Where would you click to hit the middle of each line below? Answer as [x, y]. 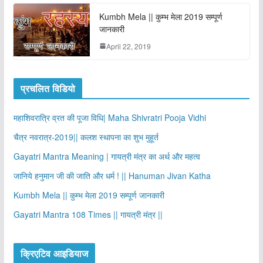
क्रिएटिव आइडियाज [54, 253]
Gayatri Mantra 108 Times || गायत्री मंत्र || [88, 214]
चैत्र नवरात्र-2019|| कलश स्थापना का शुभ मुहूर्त [86, 136]
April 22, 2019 [128, 46]
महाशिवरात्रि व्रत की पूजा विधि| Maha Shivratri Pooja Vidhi [109, 117]
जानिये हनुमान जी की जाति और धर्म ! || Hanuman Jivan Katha [112, 175]
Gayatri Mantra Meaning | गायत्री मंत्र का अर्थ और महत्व [107, 156]
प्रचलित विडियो [48, 88]
